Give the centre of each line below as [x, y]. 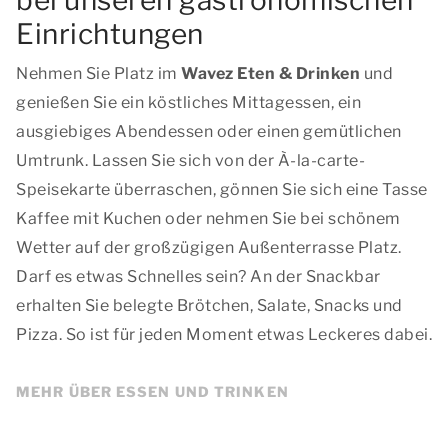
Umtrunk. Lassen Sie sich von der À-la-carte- [190, 160]
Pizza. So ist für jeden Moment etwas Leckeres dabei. [224, 334]
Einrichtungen [110, 34]
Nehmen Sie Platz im [98, 73]
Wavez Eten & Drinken [270, 73]
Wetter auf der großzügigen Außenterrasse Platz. [209, 247]
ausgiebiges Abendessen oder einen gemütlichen [209, 131]
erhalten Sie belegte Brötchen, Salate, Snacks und [209, 305]
